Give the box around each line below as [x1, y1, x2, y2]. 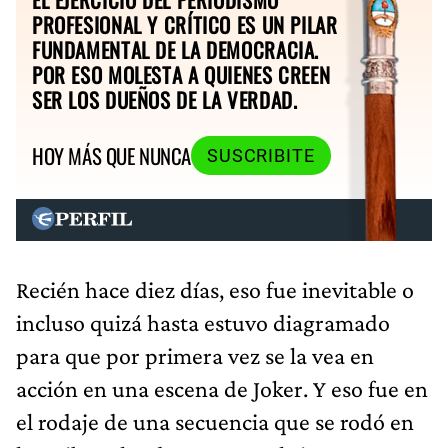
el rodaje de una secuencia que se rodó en [16, 407, 414, 435]
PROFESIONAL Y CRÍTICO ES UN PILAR [32, 8, 338, 40]
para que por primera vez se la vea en [16, 341, 374, 369]
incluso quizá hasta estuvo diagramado [16, 308, 390, 336]
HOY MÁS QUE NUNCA [32, 140, 191, 172]
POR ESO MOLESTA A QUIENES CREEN [32, 58, 331, 90]
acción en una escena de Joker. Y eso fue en [16, 374, 428, 402]
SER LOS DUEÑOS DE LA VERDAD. [32, 83, 298, 115]
